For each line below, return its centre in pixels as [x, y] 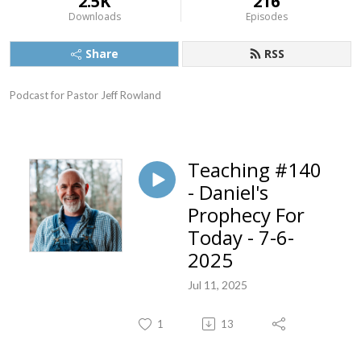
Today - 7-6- [241, 237]
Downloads [94, 17]
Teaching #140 [255, 170]
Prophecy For [246, 215]
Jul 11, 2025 [218, 284]
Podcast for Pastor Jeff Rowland [85, 95]
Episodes [266, 17]
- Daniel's [228, 192]
